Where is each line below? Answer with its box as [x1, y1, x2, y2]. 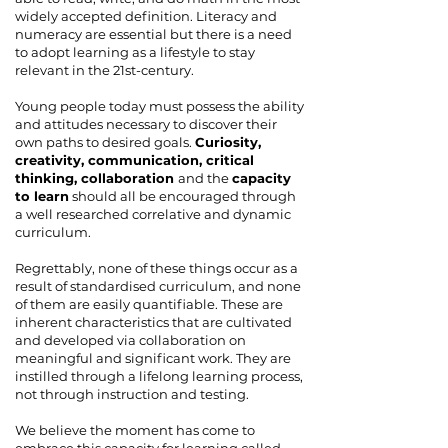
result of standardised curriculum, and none [15, 278, 301, 294]
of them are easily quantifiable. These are [15, 296, 283, 312]
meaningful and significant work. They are [15, 350, 291, 366]
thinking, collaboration [15, 170, 178, 186]
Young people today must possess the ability [15, 98, 304, 114]
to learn [15, 188, 69, 204]
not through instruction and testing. [15, 386, 249, 402]
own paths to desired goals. [15, 134, 195, 150]
